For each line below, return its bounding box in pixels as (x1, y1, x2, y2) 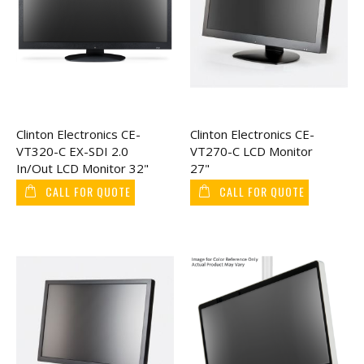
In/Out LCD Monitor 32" (16, 159, 149, 176)
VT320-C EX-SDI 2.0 (16, 142, 128, 159)
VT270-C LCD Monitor (190, 142, 313, 159)
